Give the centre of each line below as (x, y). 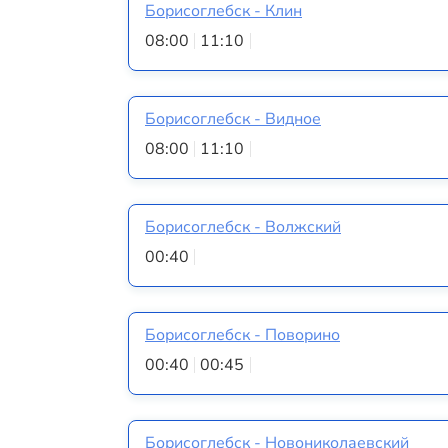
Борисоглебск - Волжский (243, 227)
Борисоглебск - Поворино (242, 335)
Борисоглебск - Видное (233, 118)
